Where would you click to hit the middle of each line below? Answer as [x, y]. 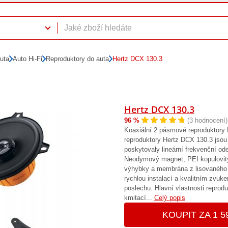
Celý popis [170, 198]
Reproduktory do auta [78, 59]
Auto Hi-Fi [28, 59]
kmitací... [139, 198]
